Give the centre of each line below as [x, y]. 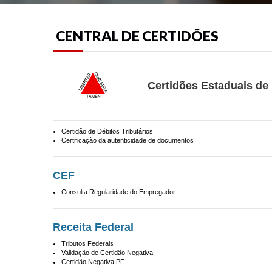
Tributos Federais [87, 243]
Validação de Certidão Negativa [107, 253]
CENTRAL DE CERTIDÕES [137, 36]
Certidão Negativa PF [93, 262]
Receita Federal [93, 227]
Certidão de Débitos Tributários [107, 131]
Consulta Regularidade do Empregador [118, 192]
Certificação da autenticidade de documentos [127, 140]
